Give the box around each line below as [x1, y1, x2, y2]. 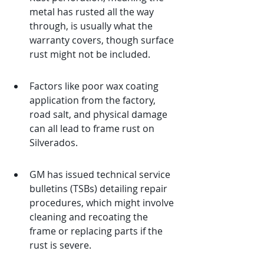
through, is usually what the [29, 19, 155, 32]
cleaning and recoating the [29, 210, 150, 223]
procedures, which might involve [29, 196, 176, 209]
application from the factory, [29, 94, 158, 107]
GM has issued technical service [29, 168, 173, 181]
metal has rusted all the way [29, 5, 156, 18]
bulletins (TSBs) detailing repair [29, 182, 170, 195]
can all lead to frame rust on [29, 122, 157, 135]
